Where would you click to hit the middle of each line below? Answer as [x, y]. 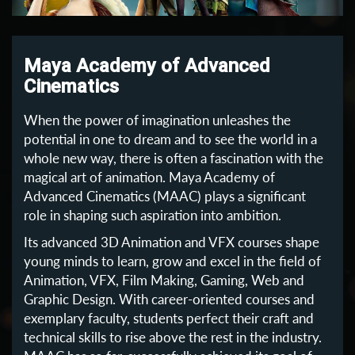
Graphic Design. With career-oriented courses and [169, 299]
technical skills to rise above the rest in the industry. [173, 337]
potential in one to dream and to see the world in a [170, 139]
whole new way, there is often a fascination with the [174, 158]
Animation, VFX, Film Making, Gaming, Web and [164, 280]
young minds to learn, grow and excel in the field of [172, 261]
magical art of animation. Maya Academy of [149, 177]
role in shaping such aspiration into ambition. [153, 215]
